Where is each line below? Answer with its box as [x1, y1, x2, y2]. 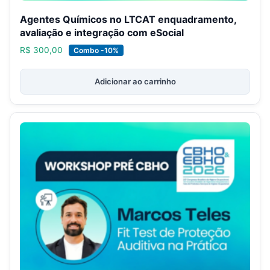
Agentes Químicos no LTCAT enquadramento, [20, 13, 236, 26]
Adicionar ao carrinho [94, 77, 176, 87]
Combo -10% [74, 46, 119, 55]
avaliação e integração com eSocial [20, 27, 184, 39]
